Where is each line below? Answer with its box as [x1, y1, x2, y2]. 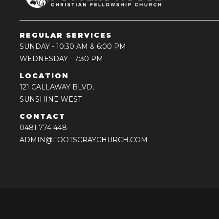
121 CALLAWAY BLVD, [20, 83, 94, 92]
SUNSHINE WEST [20, 95, 82, 104]
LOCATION [20, 71, 69, 81]
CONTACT [20, 112, 66, 121]
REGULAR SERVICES [20, 31, 112, 40]
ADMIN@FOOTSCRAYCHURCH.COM [20, 135, 148, 145]
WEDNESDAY [20, 54, 68, 64]
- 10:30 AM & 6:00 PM [50, 42, 126, 51]
